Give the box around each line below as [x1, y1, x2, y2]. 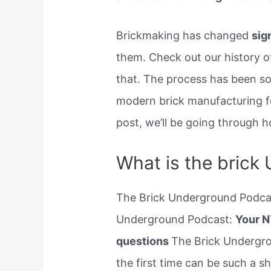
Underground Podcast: [116, 212, 236, 226]
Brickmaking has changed [116, 28, 252, 42]
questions [116, 234, 172, 247]
